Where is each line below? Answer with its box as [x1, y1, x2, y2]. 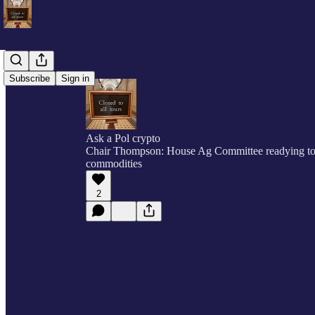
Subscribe [9, 73, 50, 84]
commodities [86, 157, 142, 169]
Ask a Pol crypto [86, 132, 160, 144]
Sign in [61, 73, 89, 84]
